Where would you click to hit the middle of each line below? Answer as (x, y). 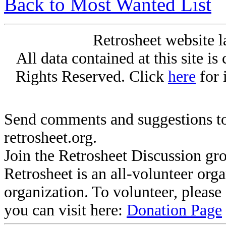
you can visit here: (65, 210)
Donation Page (174, 210)
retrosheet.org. (50, 137)
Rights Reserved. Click (92, 76)
